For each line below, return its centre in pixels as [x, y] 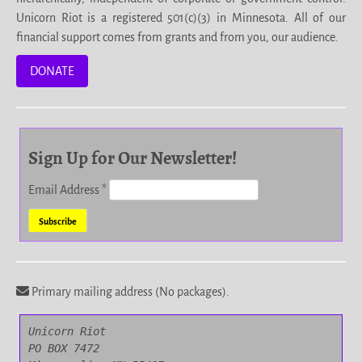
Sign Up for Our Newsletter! [133, 158]
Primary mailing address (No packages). [129, 292]
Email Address [65, 190]
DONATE [52, 71]
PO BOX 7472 [64, 348]
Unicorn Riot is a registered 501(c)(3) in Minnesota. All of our [181, 18]
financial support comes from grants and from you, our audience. [177, 37]
